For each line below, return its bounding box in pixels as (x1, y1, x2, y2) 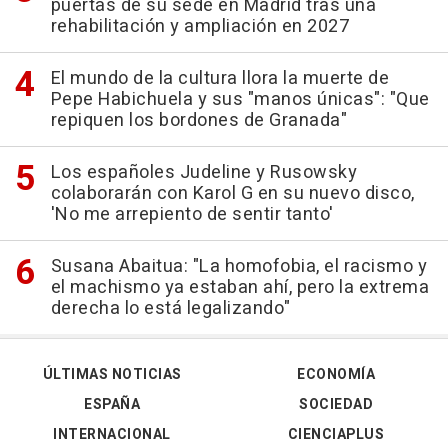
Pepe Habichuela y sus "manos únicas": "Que (50, 86, 430, 114)
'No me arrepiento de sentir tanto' (50, 201, 334, 229)
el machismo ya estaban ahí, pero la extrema (50, 274, 429, 302)
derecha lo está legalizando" (50, 295, 291, 323)
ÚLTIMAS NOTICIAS (42, 364, 182, 386)
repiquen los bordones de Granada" (50, 107, 347, 135)
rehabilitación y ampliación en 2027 (50, 13, 349, 41)
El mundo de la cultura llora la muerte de (50, 65, 389, 93)
